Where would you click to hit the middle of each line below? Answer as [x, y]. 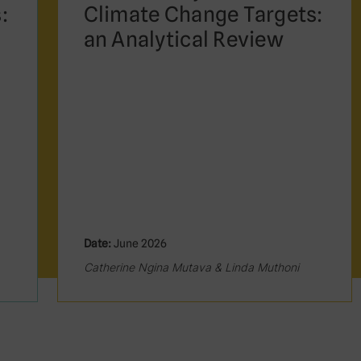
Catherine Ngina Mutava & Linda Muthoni [191, 267]
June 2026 [139, 243]
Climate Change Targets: [203, 14]
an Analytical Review [183, 39]
